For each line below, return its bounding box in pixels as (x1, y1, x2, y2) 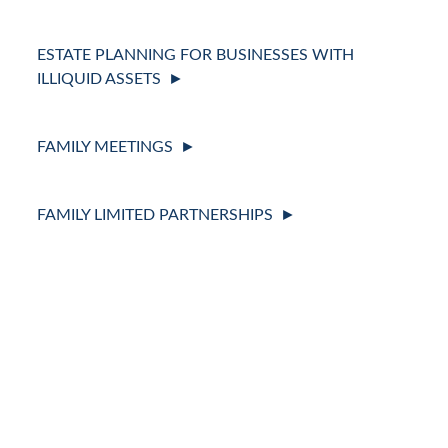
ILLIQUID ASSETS (37, 71, 162, 88)
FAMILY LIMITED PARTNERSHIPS (37, 207, 274, 224)
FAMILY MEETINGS (37, 139, 174, 156)
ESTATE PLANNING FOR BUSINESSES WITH (37, 47, 355, 64)
